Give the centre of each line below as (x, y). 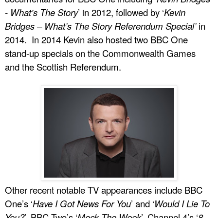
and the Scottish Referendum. (63, 66)
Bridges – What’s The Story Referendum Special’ (100, 26)
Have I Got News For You (82, 203)
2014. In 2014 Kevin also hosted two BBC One (96, 39)
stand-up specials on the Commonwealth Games (100, 53)
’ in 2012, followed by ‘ (121, 12)
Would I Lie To (182, 203)
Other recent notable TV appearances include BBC (104, 190)
